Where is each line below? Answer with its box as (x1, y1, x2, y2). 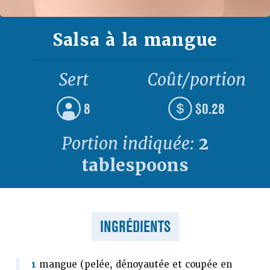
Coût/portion (147, 69, 246, 91)
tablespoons (81, 154, 189, 177)
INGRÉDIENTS (99, 216, 171, 237)
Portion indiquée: (61, 133, 198, 155)
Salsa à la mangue (52, 29, 218, 51)
